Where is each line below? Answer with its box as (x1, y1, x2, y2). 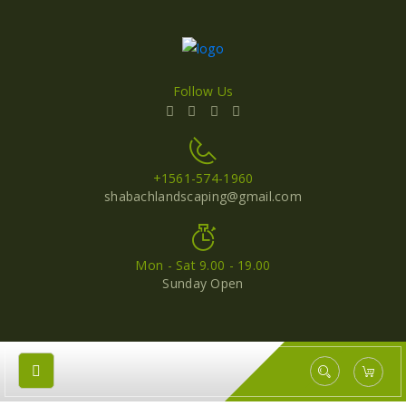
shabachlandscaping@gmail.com (104, 188, 302, 206)
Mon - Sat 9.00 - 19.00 (135, 256, 271, 275)
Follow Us (172, 82, 234, 101)
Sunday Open (162, 275, 244, 293)
